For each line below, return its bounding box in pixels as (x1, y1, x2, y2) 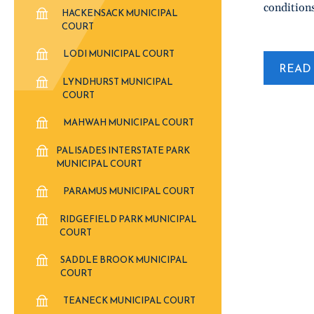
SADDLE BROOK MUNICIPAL (60, 253, 189, 266)
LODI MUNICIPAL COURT (63, 47, 175, 60)
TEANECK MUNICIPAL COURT (63, 294, 196, 307)
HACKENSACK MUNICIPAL (61, 6, 178, 20)
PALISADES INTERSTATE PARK (55, 144, 190, 157)
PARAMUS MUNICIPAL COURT (63, 184, 195, 198)
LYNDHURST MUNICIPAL (62, 75, 173, 88)
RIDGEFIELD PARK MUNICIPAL (59, 212, 197, 226)
